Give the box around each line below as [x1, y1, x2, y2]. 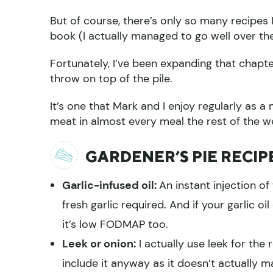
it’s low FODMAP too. [62, 216, 168, 232]
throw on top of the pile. [50, 71, 172, 86]
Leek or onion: [62, 236, 136, 251]
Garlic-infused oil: [62, 177, 159, 193]
